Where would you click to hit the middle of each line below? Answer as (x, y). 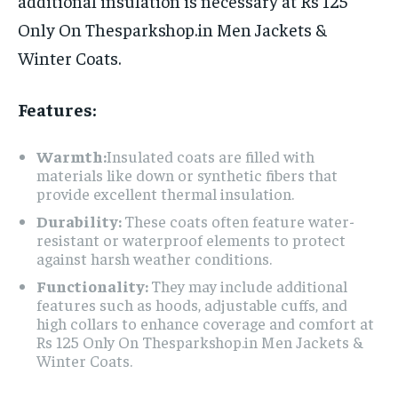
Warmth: (72, 155)
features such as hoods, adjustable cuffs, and (192, 304)
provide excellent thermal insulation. (165, 193)
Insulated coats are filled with (211, 155)
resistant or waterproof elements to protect (191, 239)
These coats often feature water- (239, 220)
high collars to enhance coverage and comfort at (205, 322)
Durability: (80, 220)
